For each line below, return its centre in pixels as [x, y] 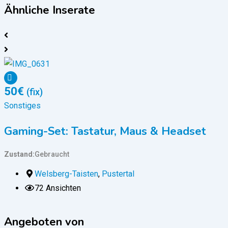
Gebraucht [52, 154]
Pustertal [118, 174]
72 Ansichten [58, 188]
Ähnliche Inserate [50, 10]
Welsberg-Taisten [66, 174]
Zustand [18, 154]
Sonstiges [22, 106]
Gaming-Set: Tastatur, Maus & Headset [105, 132]
